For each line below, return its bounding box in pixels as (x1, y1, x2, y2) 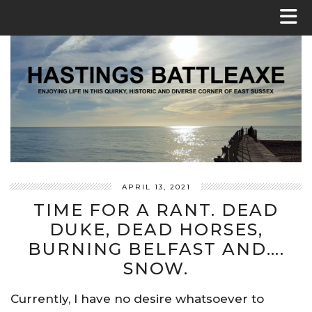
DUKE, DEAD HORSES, (49, 219, 263, 240)
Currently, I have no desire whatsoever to (10, 292, 264, 306)
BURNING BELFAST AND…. (27, 239, 285, 260)
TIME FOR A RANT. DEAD (33, 200, 279, 221)
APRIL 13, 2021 (121, 182, 191, 192)
